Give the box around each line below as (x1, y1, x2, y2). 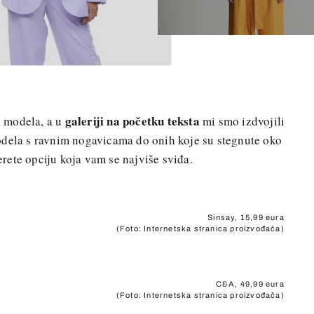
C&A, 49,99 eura (215, 279, 285, 288)
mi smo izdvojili (199, 112, 285, 129)
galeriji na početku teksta (64, 111, 200, 130)
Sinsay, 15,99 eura (207, 213, 285, 222)
